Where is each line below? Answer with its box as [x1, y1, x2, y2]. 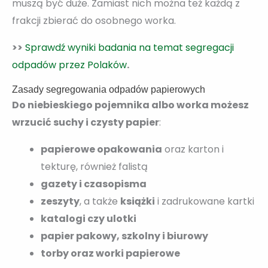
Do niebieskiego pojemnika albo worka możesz [12, 98, 249, 112]
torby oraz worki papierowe [41, 246, 180, 260]
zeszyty [41, 194, 80, 208]
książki [120, 194, 155, 208]
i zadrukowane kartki [155, 194, 254, 208]
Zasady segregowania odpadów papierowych [12, 84, 205, 95]
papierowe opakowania [41, 142, 162, 156]
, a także [80, 194, 120, 208]
